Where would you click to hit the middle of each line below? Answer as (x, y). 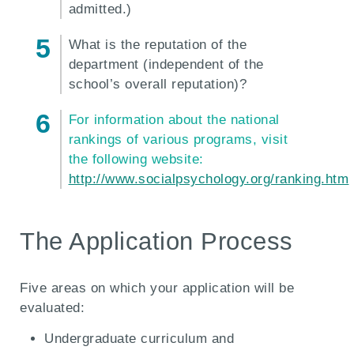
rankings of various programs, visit (178, 140)
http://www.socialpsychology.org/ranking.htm (209, 179)
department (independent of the (166, 65)
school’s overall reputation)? (158, 85)
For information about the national (174, 120)
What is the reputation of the (158, 45)
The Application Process (156, 241)
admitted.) (100, 9)
